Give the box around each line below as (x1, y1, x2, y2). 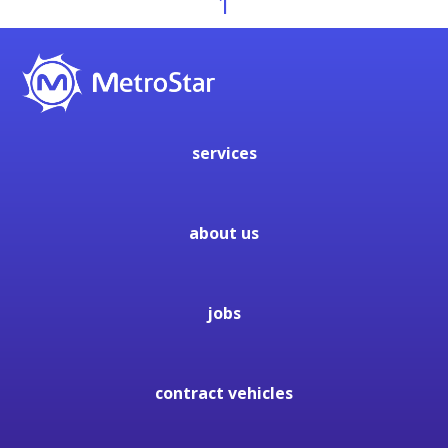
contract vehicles (155, 381, 293, 404)
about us (189, 221, 259, 244)
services (191, 141, 257, 164)
